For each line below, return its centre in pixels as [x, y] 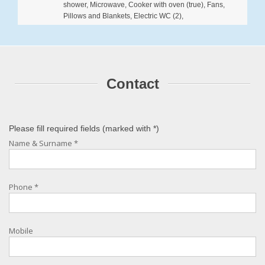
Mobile [21, 231]
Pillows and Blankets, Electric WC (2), [123, 16]
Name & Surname [41, 143]
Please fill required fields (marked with [81, 129]
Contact [132, 84]
